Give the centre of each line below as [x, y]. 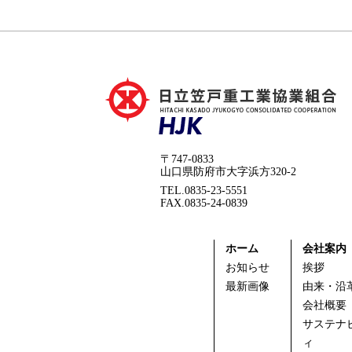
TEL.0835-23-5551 [204, 191]
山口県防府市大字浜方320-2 [229, 172]
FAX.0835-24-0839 [204, 203]
